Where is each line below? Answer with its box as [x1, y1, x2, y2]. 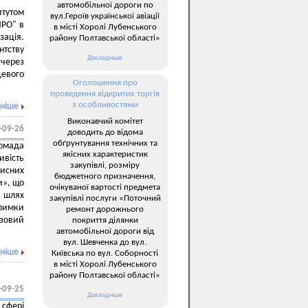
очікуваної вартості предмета [49, 182, 160, 192]
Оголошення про [72, 78, 137, 87]
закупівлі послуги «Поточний [49, 193, 161, 203]
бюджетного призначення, [54, 171, 155, 181]
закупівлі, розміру [70, 160, 140, 170]
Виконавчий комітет [67, 116, 143, 126]
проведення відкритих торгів [50, 89, 159, 98]
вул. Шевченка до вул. [63, 237, 146, 247]
